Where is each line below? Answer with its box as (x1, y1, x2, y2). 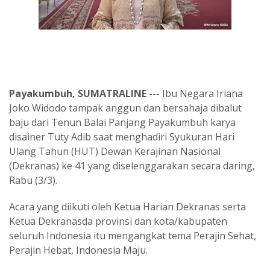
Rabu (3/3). (9, 174, 57, 187)
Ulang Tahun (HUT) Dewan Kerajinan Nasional (9, 145, 221, 158)
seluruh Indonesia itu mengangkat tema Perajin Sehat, (9, 229, 256, 242)
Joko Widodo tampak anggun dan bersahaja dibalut (9, 101, 242, 115)
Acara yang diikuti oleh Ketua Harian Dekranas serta (9, 200, 246, 213)
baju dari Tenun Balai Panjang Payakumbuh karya (9, 116, 236, 129)
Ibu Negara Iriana (160, 87, 243, 100)
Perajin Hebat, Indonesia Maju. (9, 243, 148, 257)
